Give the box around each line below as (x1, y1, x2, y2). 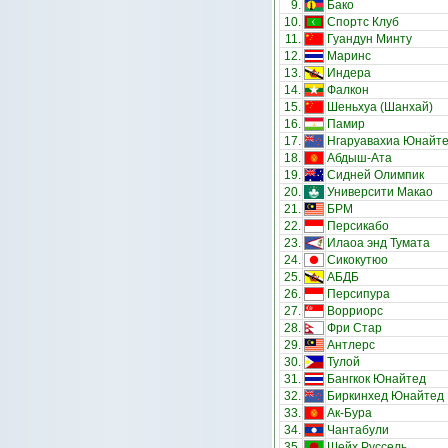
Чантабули (327, 423, 389, 437)
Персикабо (327, 219, 389, 233)
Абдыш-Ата (327, 151, 392, 165)
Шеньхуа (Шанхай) (327, 100, 433, 114)
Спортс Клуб (327, 15, 399, 29)
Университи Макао (327, 185, 433, 199)
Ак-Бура (327, 406, 372, 420)
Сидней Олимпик (327, 168, 424, 182)
